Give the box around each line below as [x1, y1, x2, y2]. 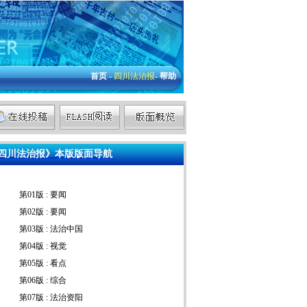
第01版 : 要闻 [19, 190, 66, 199]
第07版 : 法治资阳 [19, 293, 83, 302]
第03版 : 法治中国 [19, 224, 83, 234]
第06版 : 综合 [19, 275, 66, 285]
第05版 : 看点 [19, 258, 66, 268]
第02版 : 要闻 [19, 207, 66, 217]
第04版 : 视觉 [19, 241, 66, 251]
